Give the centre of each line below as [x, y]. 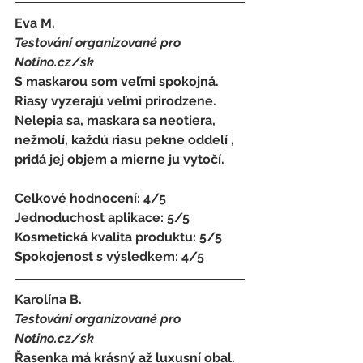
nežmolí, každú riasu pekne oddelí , [126, 139]
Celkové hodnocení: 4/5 [92, 198]
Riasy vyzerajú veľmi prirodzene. [117, 100]
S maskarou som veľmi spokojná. [118, 81]
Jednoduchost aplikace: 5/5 [104, 217]
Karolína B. [50, 299]
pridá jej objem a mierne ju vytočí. [121, 159]
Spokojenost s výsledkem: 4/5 [109, 256]
